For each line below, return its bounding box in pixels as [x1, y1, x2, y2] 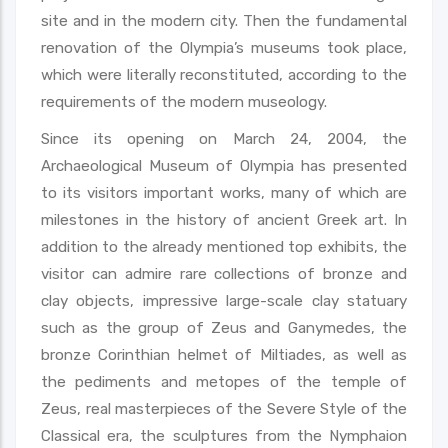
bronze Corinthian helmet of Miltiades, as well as [41, 345, 407, 364]
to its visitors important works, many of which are [41, 183, 407, 202]
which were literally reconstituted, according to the [41, 65, 407, 84]
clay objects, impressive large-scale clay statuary [41, 291, 407, 310]
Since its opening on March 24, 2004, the [41, 129, 407, 148]
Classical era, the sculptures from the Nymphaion [41, 426, 407, 445]
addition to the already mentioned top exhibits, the [41, 237, 407, 256]
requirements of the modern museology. [41, 92, 327, 111]
